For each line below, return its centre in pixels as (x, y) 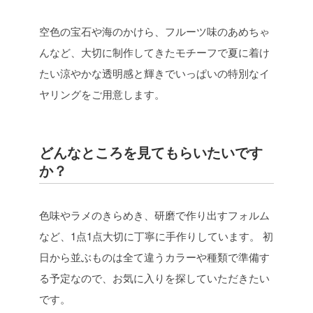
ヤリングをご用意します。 (102, 94)
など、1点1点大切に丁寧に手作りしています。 (150, 236)
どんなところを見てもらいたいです (151, 152)
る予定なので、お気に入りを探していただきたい (154, 278)
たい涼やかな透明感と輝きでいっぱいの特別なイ (154, 73)
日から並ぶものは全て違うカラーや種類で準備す (154, 257)
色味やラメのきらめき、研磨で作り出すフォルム (154, 215)
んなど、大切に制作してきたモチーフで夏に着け (154, 52)
